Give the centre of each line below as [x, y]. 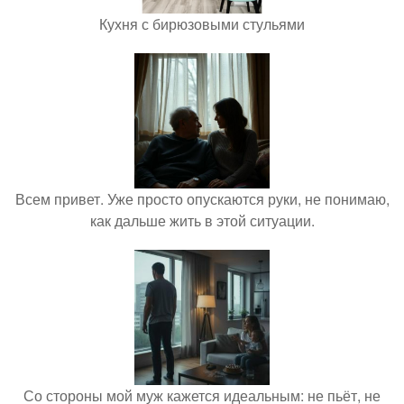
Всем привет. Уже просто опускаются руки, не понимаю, [202, 199]
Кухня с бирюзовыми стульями [202, 24]
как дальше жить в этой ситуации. [202, 221]
